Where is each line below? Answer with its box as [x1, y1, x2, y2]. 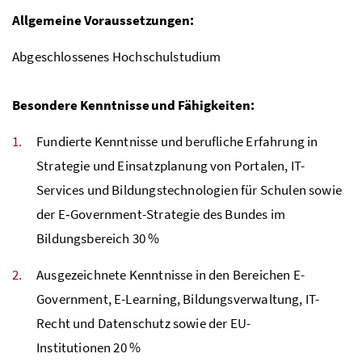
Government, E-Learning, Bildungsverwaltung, [36, 289, 305, 308]
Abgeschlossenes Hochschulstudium [12, 47, 221, 65]
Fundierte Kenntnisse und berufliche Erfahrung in [36, 132, 318, 150]
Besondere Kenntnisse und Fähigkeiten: [12, 95, 255, 114]
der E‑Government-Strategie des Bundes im [36, 204, 286, 223]
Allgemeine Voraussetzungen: [12, 11, 195, 29]
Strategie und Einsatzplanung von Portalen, [36, 156, 291, 175]
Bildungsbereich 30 [36, 229, 149, 247]
